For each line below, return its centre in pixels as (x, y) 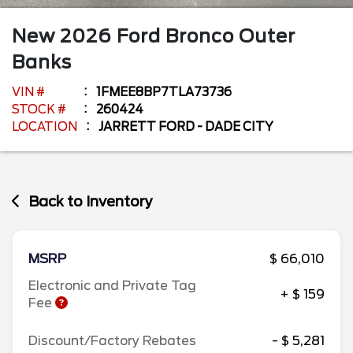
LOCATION (45, 126)
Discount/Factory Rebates (112, 341)
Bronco (202, 36)
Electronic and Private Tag (112, 286)
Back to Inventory (91, 201)
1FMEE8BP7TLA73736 (164, 92)
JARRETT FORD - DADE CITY (186, 126)
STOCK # (39, 109)
